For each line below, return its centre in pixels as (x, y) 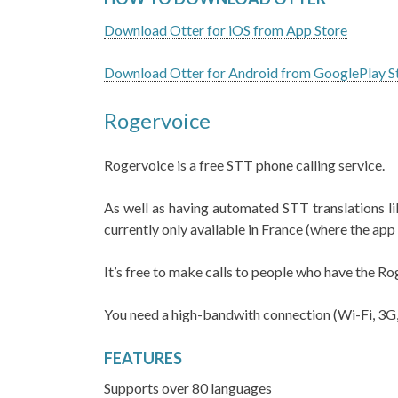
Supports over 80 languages (189, 388)
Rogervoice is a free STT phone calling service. (246, 165)
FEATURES (144, 358)
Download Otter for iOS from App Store (226, 30)
